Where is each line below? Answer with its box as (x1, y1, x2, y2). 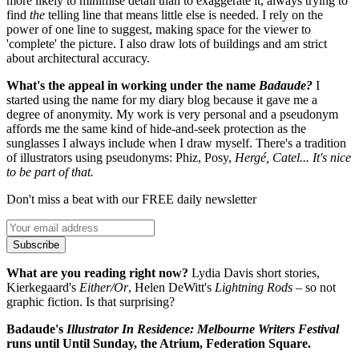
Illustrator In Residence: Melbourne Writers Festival (67, 321, 339, 336)
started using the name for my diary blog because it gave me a (6, 92, 317, 107)
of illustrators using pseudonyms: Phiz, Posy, (6, 150, 235, 164)
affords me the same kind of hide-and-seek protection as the (6, 121, 306, 135)
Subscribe (13, 238, 59, 251)
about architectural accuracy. (6, 50, 150, 65)
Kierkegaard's (6, 280, 79, 294)
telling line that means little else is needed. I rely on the (45, 7, 323, 22)
